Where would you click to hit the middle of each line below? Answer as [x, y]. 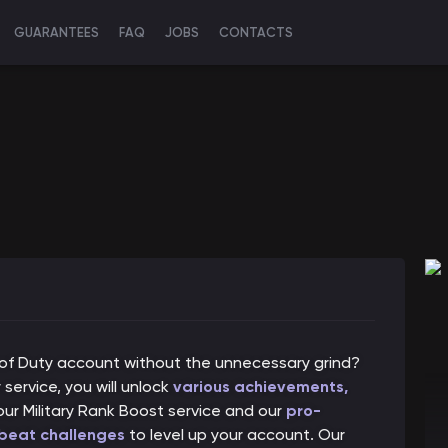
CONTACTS [256, 32]
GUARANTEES [56, 32]
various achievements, [260, 386]
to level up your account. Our [235, 434]
